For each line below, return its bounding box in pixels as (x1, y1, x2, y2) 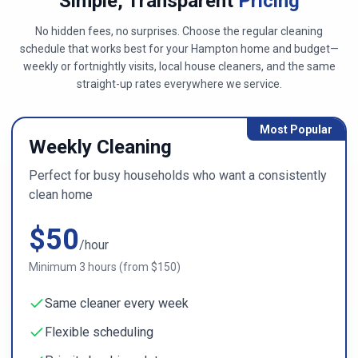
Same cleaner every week (45, 296, 189, 311)
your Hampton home (163, 42, 270, 55)
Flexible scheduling (45, 324, 153, 340)
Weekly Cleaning (29, 136, 172, 158)
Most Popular (260, 123, 332, 136)
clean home (29, 187, 93, 202)
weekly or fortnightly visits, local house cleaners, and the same (22, 60, 336, 73)
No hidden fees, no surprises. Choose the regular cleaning (35, 25, 323, 38)
